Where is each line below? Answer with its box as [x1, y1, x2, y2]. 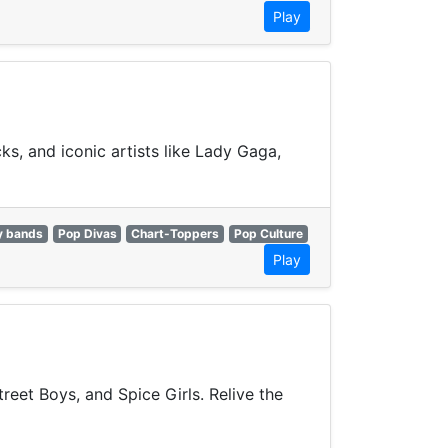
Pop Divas [57, 226, 117, 242]
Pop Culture [233, 226, 303, 242]
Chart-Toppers [131, 226, 220, 242]
